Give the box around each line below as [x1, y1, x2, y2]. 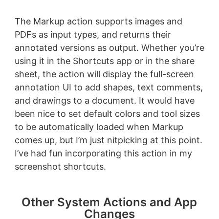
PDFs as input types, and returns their [14, 29, 171, 40]
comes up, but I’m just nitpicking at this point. [14, 134, 202, 145]
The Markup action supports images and [14, 16, 182, 26]
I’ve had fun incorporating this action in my [14, 148, 192, 158]
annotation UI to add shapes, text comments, [14, 82, 203, 92]
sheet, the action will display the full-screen [14, 68, 194, 79]
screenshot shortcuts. [14, 161, 106, 172]
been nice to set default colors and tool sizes [14, 108, 200, 119]
